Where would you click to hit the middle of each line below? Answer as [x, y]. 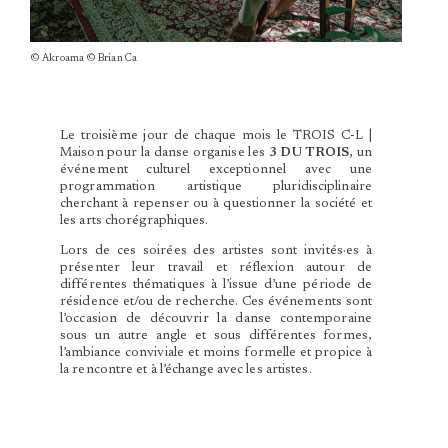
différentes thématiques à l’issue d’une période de [216, 285]
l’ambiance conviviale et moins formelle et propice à [216, 353]
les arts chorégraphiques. [134, 221]
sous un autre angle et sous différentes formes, [216, 336]
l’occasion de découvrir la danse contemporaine [216, 319]
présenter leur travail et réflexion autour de [216, 268]
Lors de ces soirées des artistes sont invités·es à [216, 251]
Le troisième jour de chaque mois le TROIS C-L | [216, 136]
